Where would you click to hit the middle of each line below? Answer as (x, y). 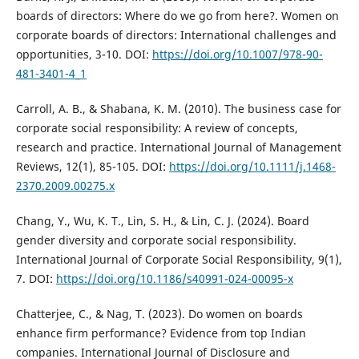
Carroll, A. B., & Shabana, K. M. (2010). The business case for (178, 109)
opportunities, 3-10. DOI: (84, 54)
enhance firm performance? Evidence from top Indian (161, 333)
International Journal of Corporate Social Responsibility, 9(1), (179, 260)
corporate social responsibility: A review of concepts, (157, 128)
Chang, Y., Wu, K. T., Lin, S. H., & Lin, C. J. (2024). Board (162, 221)
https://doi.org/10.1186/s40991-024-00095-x (174, 279)
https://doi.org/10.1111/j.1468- (252, 167)
